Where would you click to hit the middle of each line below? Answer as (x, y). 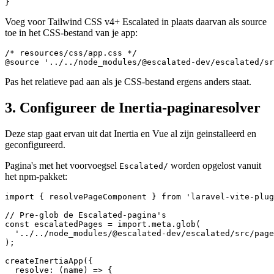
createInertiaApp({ (49, 261)
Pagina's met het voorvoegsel (62, 166)
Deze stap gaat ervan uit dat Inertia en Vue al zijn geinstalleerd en (131, 134)
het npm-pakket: (36, 177)
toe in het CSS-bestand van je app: (71, 33)
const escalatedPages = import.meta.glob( (103, 224)
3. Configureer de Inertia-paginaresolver (133, 108)
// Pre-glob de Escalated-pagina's (86, 215)
